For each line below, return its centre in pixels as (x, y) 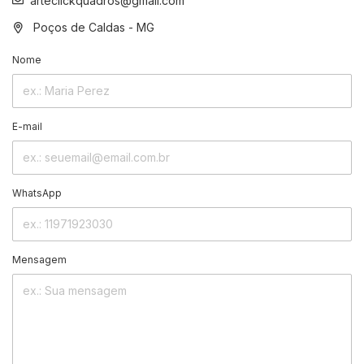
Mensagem (39, 259)
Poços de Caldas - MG (92, 27)
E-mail (27, 126)
